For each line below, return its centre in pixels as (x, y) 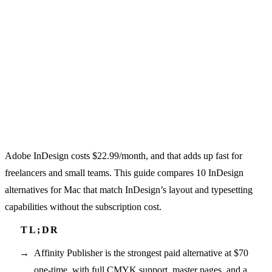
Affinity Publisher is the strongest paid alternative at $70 (141, 253)
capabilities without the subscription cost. (83, 206)
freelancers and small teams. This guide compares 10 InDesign (124, 172)
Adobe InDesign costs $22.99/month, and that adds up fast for (124, 155)
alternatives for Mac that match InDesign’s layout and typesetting (129, 189)
